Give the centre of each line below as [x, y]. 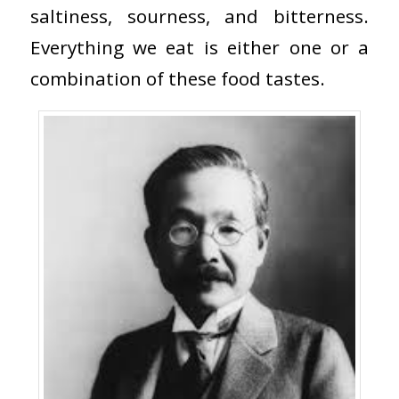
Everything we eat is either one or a [199, 48]
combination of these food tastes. [177, 79]
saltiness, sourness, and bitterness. [199, 16]
